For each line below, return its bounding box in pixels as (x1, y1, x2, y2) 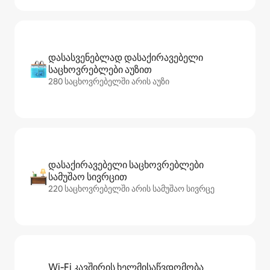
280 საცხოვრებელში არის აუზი (48, 76, 169, 87)
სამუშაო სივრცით (48, 171, 127, 183)
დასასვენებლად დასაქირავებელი (48, 51, 203, 64)
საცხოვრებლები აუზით (48, 63, 152, 76)
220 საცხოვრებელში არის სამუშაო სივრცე (48, 183, 215, 194)
